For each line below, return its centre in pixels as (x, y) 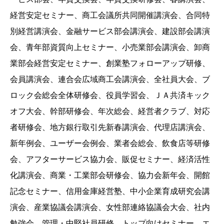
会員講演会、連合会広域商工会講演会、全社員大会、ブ (110, 79)
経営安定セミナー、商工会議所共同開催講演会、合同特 (110, 15)
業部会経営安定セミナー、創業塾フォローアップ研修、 (110, 63)
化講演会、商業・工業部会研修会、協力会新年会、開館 (110, 175)
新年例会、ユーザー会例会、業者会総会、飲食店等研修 (110, 143)
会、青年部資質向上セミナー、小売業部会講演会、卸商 (110, 47)
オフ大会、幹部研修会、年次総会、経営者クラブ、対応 (110, 111)
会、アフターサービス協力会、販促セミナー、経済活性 (110, 159)
